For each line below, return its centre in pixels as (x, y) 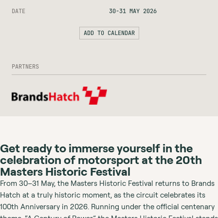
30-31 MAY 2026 (133, 11)
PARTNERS (25, 67)
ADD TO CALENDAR (109, 33)
